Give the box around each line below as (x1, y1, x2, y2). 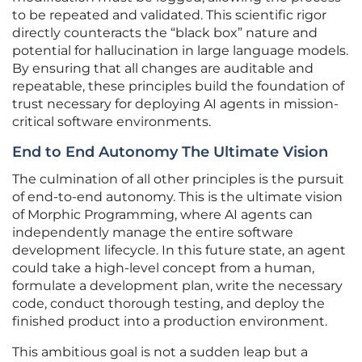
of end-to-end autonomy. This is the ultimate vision (12, 189, 343, 205)
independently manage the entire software (12, 225, 293, 241)
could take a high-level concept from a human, (12, 260, 314, 276)
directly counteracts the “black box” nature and (12, 25, 318, 41)
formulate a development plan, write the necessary (12, 278, 343, 294)
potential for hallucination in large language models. (12, 43, 348, 59)
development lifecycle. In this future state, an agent (12, 242, 346, 259)
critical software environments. (12, 114, 211, 130)
